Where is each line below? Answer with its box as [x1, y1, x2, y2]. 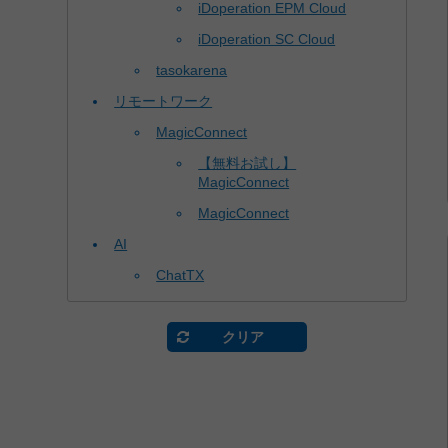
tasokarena [156, 61, 228, 78]
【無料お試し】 [198, 154, 297, 171]
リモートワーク [114, 92, 213, 109]
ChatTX [156, 266, 205, 283]
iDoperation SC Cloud [198, 30, 336, 47]
